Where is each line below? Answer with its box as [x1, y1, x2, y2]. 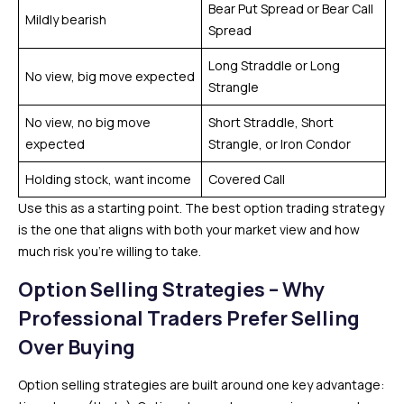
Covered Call [208, 170, 285, 188]
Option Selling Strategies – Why [18, 275, 325, 303]
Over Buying [18, 333, 135, 361]
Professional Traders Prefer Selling [18, 304, 360, 332]
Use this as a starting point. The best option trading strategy [18, 198, 384, 216]
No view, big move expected [25, 67, 195, 85]
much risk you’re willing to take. [18, 242, 201, 260]
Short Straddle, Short [208, 113, 334, 131]
